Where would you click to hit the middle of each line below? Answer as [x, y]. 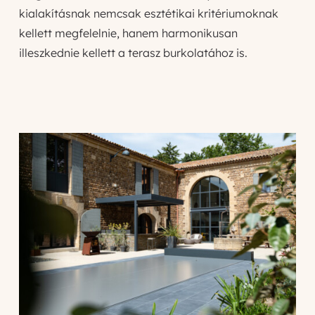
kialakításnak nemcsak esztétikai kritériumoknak [148, 13]
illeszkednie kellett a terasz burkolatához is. [133, 52]
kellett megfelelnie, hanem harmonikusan [128, 33]
